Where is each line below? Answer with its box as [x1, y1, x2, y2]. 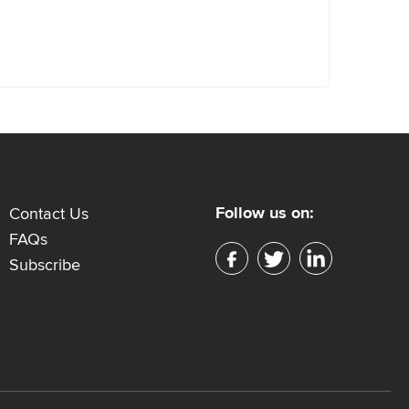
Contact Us [9, 205, 89, 223]
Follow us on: [215, 204, 313, 222]
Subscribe [9, 257, 81, 274]
